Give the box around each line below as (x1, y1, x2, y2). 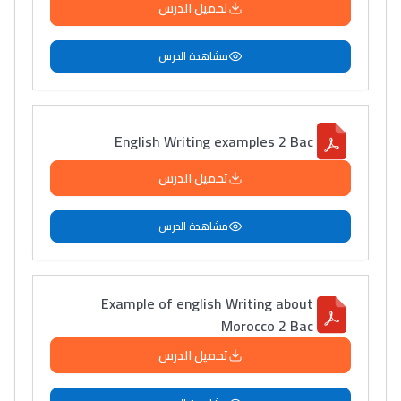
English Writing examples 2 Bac (115, 127, 313, 155)
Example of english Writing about (101, 290, 313, 317)
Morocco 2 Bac (221, 312, 313, 339)
